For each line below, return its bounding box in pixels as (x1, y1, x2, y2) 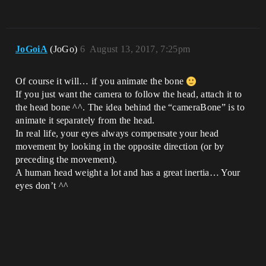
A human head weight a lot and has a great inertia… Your (15, 167, 240, 178)
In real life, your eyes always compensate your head (15, 128, 219, 138)
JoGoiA (15, 44, 47, 54)
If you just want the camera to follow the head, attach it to (15, 89, 242, 99)
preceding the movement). (15, 154, 118, 164)
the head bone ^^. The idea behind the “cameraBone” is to (15, 102, 245, 112)
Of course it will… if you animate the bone (15, 76, 186, 86)
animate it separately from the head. (15, 115, 155, 125)
